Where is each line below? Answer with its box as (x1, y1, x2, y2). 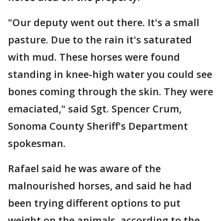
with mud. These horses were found (8, 50, 180, 64)
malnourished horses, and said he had (8, 179, 192, 192)
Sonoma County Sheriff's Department (8, 119, 188, 133)
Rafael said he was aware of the (8, 162, 161, 175)
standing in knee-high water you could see (8, 68, 212, 81)
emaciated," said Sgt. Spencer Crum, (8, 102, 182, 115)
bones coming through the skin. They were (8, 85, 213, 98)
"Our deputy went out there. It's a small (8, 16, 199, 29)
